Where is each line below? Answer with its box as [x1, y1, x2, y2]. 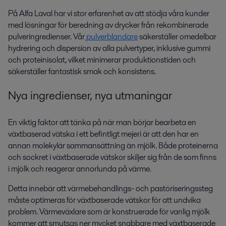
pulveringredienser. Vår [8, 30, 85, 42]
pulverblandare [85, 30, 138, 42]
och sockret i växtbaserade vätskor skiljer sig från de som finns [8, 151, 216, 163]
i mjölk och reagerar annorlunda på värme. [8, 163, 151, 175]
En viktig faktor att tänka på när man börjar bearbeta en [8, 117, 196, 129]
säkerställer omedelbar [138, 30, 216, 42]
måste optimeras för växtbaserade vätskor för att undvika [8, 194, 201, 206]
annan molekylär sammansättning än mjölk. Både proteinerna [8, 140, 218, 152]
